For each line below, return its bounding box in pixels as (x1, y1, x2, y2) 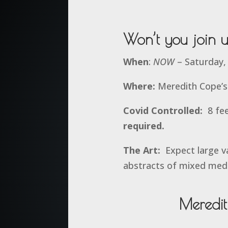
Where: (123, 80, 155, 93)
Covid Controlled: (123, 104, 203, 117)
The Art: (123, 144, 160, 157)
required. (123, 120, 172, 132)
